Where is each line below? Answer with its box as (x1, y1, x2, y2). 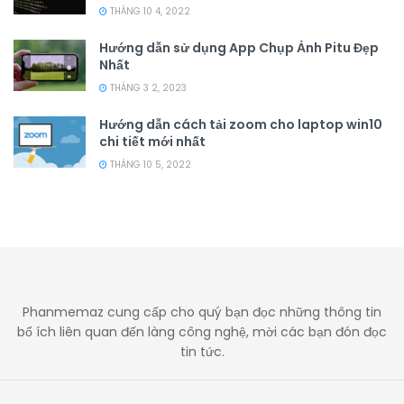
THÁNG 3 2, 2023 (107, 81, 187, 95)
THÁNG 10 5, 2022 (107, 158, 191, 171)
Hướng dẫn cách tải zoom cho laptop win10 (99, 115, 382, 133)
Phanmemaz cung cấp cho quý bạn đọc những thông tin (23, 303, 381, 321)
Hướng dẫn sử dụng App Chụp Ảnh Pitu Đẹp (99, 39, 379, 57)
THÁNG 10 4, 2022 (107, 5, 190, 18)
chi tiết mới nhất (99, 133, 208, 151)
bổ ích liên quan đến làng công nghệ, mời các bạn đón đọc (17, 323, 387, 341)
